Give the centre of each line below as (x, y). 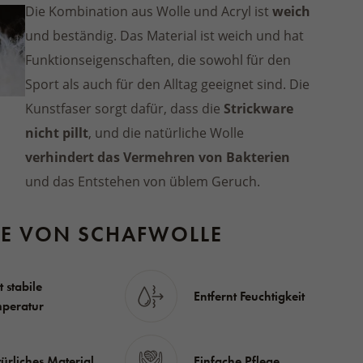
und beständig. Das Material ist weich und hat (165, 35)
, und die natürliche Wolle (167, 132)
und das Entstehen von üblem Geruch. (143, 181)
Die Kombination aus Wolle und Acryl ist (149, 11)
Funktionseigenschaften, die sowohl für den (158, 60)
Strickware (259, 109)
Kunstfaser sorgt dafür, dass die (125, 108)
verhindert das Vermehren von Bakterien (158, 157)
